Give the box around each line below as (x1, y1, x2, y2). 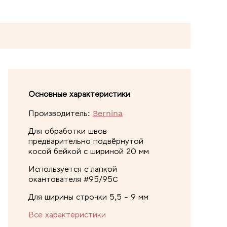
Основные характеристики (28, 89, 130, 99)
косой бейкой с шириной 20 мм (28, 146, 149, 156)
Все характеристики (28, 209, 106, 219)
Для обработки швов (28, 126, 107, 136)
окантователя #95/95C (28, 174, 118, 184)
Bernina (93, 108, 123, 118)
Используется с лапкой (28, 164, 117, 174)
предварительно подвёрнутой (28, 136, 143, 146)
